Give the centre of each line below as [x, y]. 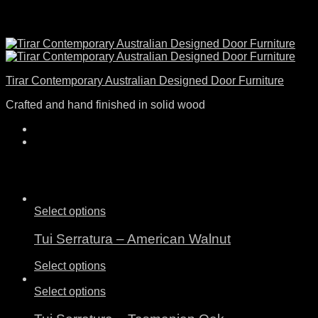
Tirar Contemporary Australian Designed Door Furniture [145, 81]
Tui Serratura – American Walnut [132, 238]
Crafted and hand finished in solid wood [105, 105]
